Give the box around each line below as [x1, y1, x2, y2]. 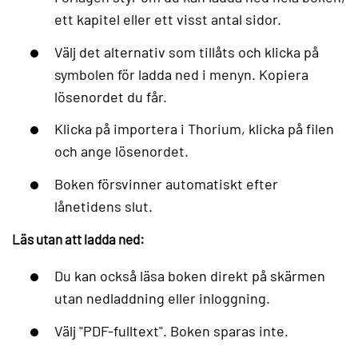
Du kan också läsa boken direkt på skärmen [54, 267, 325, 285]
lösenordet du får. [54, 87, 167, 105]
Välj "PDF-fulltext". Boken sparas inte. [54, 321, 288, 340]
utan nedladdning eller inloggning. [54, 289, 270, 308]
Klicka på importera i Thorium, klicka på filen [54, 120, 334, 138]
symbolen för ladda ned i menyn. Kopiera [54, 65, 308, 83]
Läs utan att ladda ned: [12, 231, 145, 248]
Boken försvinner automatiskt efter [54, 175, 278, 193]
